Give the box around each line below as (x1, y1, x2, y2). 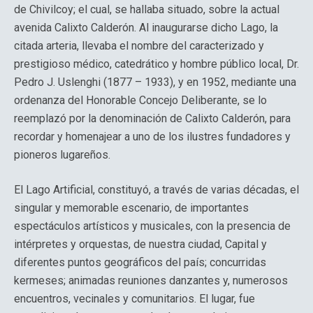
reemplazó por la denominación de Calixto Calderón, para (14, 112, 291, 125)
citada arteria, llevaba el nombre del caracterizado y (14, 39, 264, 52)
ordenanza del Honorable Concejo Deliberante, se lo (14, 94, 267, 107)
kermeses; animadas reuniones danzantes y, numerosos (14, 274, 288, 287)
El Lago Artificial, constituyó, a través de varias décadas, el (14, 183, 299, 196)
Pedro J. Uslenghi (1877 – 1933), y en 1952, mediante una (14, 75, 296, 89)
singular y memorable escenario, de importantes (14, 201, 249, 214)
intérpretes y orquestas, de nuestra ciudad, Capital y (14, 238, 267, 251)
